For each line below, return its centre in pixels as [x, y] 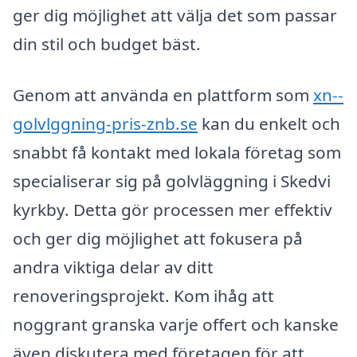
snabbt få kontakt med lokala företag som [177, 153]
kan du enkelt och [269, 124]
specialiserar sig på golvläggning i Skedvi [172, 181]
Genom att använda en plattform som [163, 95]
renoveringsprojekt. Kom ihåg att [143, 296]
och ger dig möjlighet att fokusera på [158, 239]
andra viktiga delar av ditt [113, 267]
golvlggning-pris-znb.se [105, 124]
